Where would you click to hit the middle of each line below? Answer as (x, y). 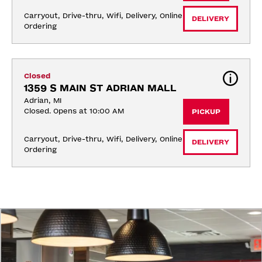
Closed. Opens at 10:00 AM (74, 111)
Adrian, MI (43, 101)
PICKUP (206, 112)
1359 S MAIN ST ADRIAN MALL (100, 88)
